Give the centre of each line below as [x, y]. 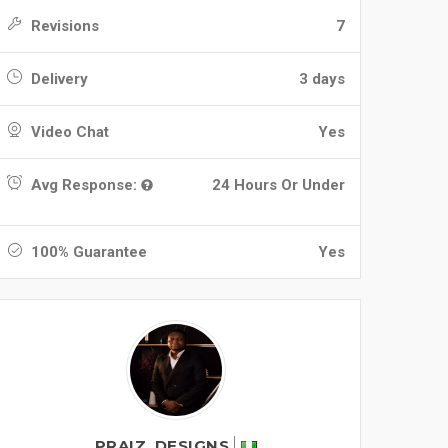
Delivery [57, 79]
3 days [322, 79]
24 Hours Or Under [278, 185]
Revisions [63, 26]
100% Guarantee [87, 252]
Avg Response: [84, 185]
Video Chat [68, 132]
